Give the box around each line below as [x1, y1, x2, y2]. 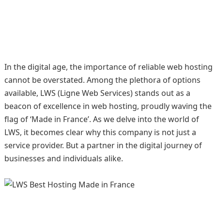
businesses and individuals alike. [4, 153, 123, 164]
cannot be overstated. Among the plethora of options [4, 75, 201, 85]
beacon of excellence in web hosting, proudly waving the [4, 101, 212, 111]
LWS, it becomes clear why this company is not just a [4, 127, 196, 138]
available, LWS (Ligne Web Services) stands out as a [4, 88, 190, 98]
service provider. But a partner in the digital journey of [4, 140, 202, 151]
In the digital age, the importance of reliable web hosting [4, 62, 213, 72]
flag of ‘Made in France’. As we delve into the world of [4, 114, 199, 124]
